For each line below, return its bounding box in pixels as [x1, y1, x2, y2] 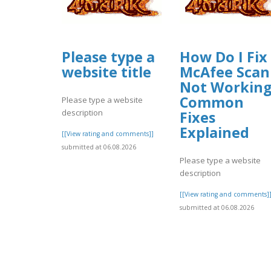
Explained [180, 123, 249, 143]
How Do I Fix [180, 47, 267, 67]
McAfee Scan [180, 62, 270, 82]
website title [62, 62, 151, 82]
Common [180, 93, 244, 113]
